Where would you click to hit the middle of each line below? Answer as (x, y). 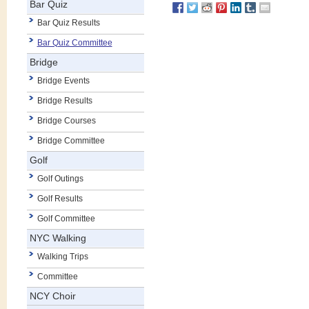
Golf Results (60, 198)
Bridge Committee (71, 140)
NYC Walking (58, 238)
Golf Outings (60, 178)
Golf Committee (66, 218)
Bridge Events (63, 80)
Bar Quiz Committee (74, 42)
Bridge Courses (66, 120)
